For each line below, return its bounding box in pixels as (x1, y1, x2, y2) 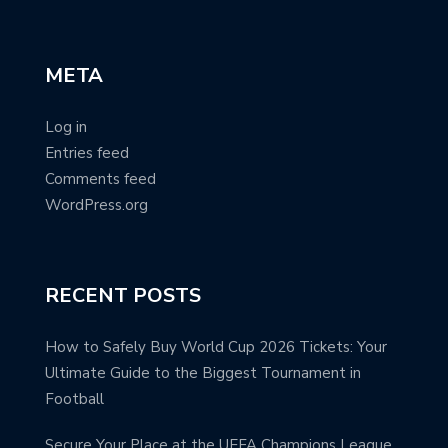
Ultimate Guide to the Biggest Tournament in (45, 362, 361, 383)
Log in (45, 116, 87, 137)
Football (45, 388, 104, 409)
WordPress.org (45, 194, 148, 215)
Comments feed (45, 168, 156, 189)
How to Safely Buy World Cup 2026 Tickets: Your (45, 336, 387, 357)
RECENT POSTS (45, 281, 201, 309)
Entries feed (45, 142, 129, 163)
